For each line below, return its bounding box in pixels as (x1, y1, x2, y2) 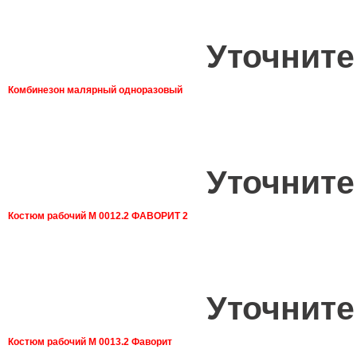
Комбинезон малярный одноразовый (8, 84, 182, 96)
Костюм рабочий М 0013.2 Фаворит (8, 336, 172, 348)
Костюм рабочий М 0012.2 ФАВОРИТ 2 (8, 210, 188, 222)
